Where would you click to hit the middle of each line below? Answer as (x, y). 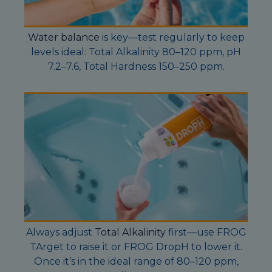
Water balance (63, 37)
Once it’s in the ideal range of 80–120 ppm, (136, 261)
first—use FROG (206, 232)
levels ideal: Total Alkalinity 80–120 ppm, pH (136, 52)
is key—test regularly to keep (172, 37)
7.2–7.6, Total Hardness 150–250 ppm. (136, 66)
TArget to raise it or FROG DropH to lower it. (136, 246)
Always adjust (60, 232)
